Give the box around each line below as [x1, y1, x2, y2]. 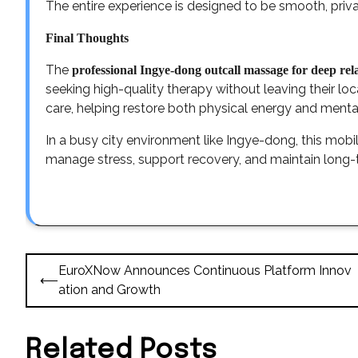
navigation [25, 280, 117, 298]
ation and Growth [58, 281, 161, 297]
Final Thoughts [46, 30, 129, 45]
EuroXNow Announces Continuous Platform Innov [58, 262, 352, 278]
